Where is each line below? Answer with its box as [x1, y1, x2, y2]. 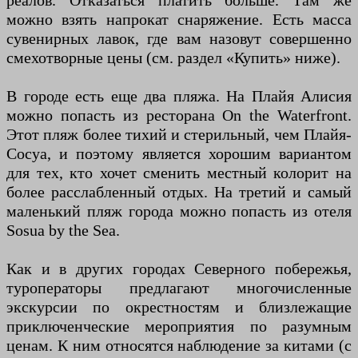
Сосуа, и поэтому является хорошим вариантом [6, 145, 352, 163]
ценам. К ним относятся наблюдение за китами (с [6, 336, 352, 355]
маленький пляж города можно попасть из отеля [6, 202, 352, 221]
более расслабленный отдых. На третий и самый [6, 183, 352, 201]
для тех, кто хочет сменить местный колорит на [6, 164, 352, 182]
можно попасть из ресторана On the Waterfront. [6, 106, 352, 125]
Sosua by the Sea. [6, 221, 120, 240]
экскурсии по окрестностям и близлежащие [6, 298, 352, 316]
